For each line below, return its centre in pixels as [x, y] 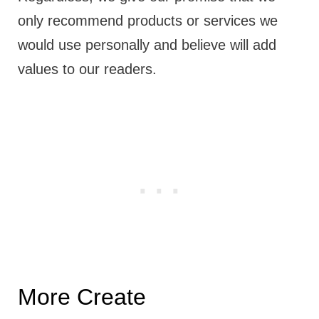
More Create [82, 297]
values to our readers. [87, 69]
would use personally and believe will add [147, 45]
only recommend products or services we [147, 20]
